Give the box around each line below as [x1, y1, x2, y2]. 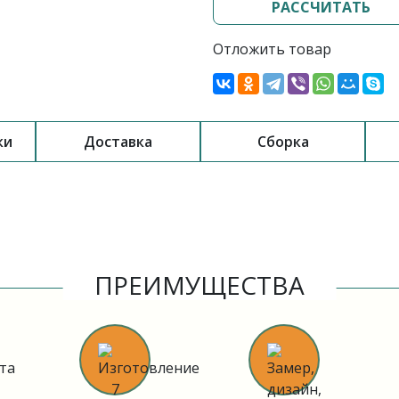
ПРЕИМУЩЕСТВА [94, 268, 305, 302]
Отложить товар [213, 39, 331, 59]
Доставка [84, 132, 152, 151]
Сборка [256, 132, 309, 151]
